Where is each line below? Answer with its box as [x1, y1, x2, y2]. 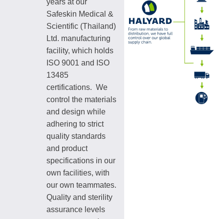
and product [46, 144, 88, 153]
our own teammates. [46, 181, 116, 189]
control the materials [46, 95, 116, 104]
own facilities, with [46, 169, 109, 177]
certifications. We [46, 83, 108, 91]
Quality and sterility [46, 193, 112, 201]
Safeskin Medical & [46, 10, 113, 18]
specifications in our [46, 156, 115, 165]
